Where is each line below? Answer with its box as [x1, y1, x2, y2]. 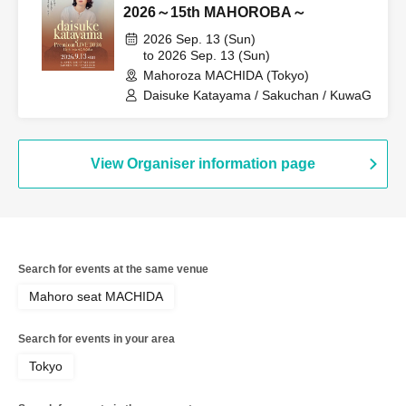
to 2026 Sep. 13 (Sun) [143, 47, 270, 63]
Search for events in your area [18, 332, 175, 345]
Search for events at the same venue [18, 262, 208, 275]
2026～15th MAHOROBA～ [123, 4, 306, 20]
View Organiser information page [91, 155, 315, 171]
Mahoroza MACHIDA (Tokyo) [143, 67, 309, 82]
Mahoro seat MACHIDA [29, 288, 163, 304]
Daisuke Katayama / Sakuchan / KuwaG [143, 87, 372, 102]
